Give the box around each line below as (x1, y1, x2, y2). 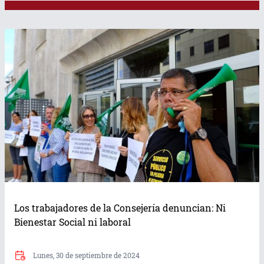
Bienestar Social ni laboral (14, 215, 131, 228)
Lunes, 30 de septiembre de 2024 (33, 250, 140, 260)
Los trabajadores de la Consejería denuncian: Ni (14, 201, 226, 214)
